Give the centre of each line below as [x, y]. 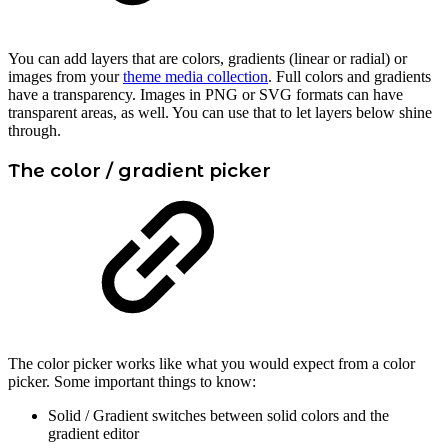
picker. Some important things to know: [132, 382]
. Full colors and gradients [349, 77]
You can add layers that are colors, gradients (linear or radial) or [207, 59]
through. [34, 131]
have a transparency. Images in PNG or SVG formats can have [205, 95]
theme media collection [195, 77]
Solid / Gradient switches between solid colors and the [218, 416]
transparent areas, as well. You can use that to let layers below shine [220, 113]
